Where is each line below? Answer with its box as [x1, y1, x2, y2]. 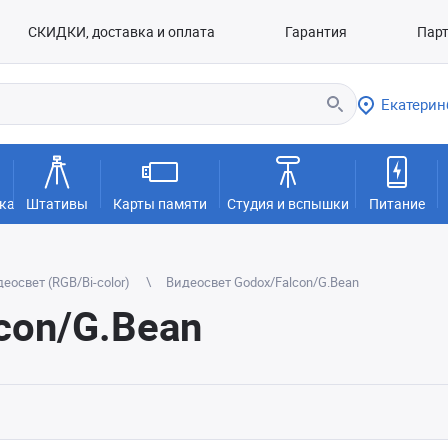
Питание [368, 194, 425, 213]
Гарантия [284, 22, 347, 41]
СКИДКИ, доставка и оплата [28, 22, 216, 41]
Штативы [26, 194, 89, 213]
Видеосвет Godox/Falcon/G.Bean [166, 273, 359, 291]
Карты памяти [113, 194, 208, 213]
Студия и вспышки [226, 194, 349, 213]
